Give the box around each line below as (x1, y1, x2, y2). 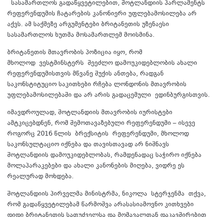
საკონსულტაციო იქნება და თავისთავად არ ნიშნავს (7, 140, 169, 150)
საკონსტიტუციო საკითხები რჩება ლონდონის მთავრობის (7, 80, 186, 90)
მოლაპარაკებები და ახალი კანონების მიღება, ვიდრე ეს (7, 161, 185, 171)
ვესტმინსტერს (39, 59, 84, 69)
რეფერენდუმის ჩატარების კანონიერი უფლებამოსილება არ (7, 9, 197, 19)
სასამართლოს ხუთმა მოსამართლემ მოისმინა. (7, 31, 155, 41)
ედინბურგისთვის (155, 91, 208, 101)
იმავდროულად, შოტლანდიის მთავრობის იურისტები (7, 108, 172, 118)
